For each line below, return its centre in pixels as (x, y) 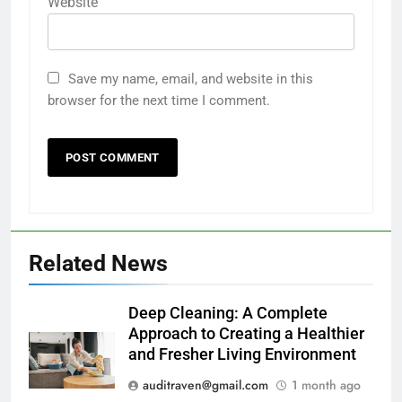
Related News (98, 264)
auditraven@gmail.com (205, 385)
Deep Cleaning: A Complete (228, 314)
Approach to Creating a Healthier (246, 334)
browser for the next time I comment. (159, 101)
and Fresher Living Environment (242, 355)
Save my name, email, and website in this (191, 79)
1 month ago (326, 385)
